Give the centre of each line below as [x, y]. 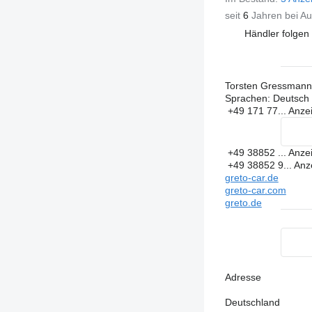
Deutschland [252, 303]
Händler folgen [276, 33]
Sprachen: [247, 99]
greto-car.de [251, 178]
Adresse [243, 278]
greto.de [243, 203]
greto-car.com [255, 190]
